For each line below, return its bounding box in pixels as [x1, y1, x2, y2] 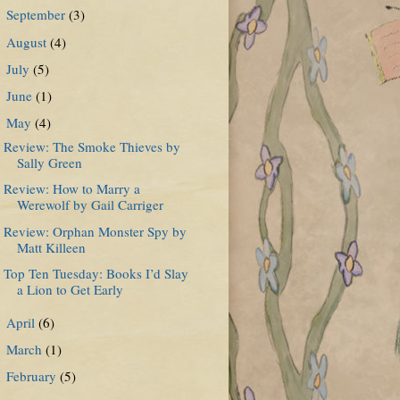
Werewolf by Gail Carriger [16, 196, 163, 214]
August [6, 32, 51, 51]
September [6, 5, 70, 24]
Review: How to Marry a [3, 179, 140, 198]
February [6, 367, 61, 386]
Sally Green [16, 153, 82, 171]
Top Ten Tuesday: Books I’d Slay [3, 263, 188, 282]
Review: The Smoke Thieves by [3, 137, 180, 155]
